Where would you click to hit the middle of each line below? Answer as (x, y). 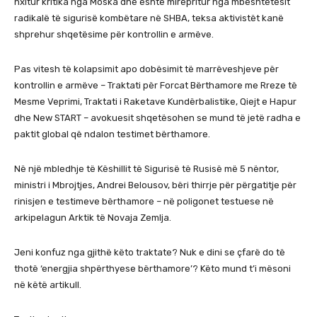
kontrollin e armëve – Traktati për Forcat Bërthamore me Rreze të (156, 85)
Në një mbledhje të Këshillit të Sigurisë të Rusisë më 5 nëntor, (146, 168)
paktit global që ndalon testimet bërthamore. (112, 134)
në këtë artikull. (48, 284)
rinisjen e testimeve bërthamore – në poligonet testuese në (144, 201)
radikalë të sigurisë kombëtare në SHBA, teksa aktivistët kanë (149, 18)
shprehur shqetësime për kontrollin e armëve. (114, 34)
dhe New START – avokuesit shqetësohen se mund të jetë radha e (157, 117)
